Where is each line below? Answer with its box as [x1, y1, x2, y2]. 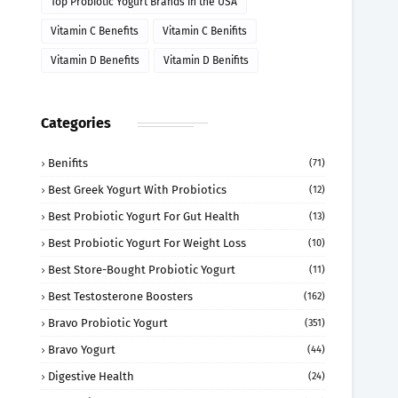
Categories [41, 115, 111, 131]
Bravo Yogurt [48, 343, 115, 356]
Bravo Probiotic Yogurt [48, 316, 168, 330]
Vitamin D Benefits [51, 54, 139, 67]
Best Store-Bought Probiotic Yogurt [48, 263, 235, 276]
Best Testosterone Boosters [48, 290, 193, 303]
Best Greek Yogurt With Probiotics [48, 183, 227, 196]
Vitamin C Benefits [51, 25, 139, 37]
